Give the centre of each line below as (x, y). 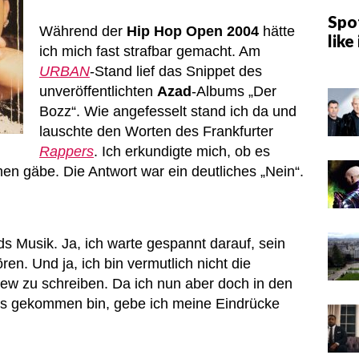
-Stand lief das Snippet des (176, 71)
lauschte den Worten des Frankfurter (156, 131)
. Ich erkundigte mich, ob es (182, 151)
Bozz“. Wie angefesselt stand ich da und (168, 111)
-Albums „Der (234, 91)
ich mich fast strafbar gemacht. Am (150, 51)
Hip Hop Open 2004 (193, 31)
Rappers (67, 151)
